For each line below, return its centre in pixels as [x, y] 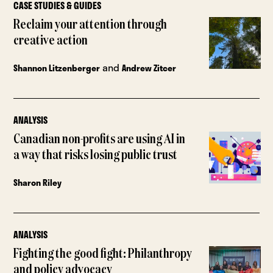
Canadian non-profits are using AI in [100, 140]
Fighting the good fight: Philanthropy [103, 254]
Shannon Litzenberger [57, 68]
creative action [51, 41]
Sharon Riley [38, 183]
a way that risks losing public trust [96, 156]
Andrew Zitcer [149, 68]
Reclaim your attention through [90, 25]
